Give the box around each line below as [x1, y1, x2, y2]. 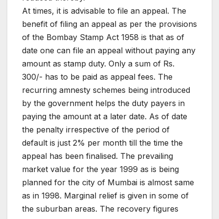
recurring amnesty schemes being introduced [22, 85, 190, 95]
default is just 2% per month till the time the [22, 138, 183, 148]
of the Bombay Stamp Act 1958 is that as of [22, 32, 184, 43]
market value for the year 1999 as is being [22, 164, 179, 175]
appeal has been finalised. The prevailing [22, 151, 173, 161]
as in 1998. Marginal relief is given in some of [22, 191, 189, 201]
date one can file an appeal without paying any [22, 45, 196, 56]
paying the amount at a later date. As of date [22, 111, 187, 122]
